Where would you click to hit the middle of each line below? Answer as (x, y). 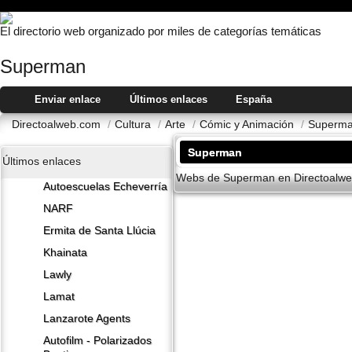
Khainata (65, 253)
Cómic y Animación (248, 125)
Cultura (134, 125)
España (254, 100)
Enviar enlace (68, 100)
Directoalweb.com (58, 125)
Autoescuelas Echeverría (105, 187)
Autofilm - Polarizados (97, 341)
